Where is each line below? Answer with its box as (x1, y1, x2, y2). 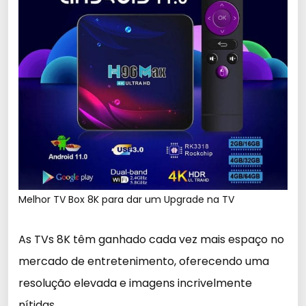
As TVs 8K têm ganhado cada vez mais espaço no (18, 232, 284, 247)
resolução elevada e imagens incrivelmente (18, 275, 252, 291)
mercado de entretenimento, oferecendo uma (18, 253, 269, 269)
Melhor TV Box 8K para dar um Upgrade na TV (18, 193, 234, 206)
